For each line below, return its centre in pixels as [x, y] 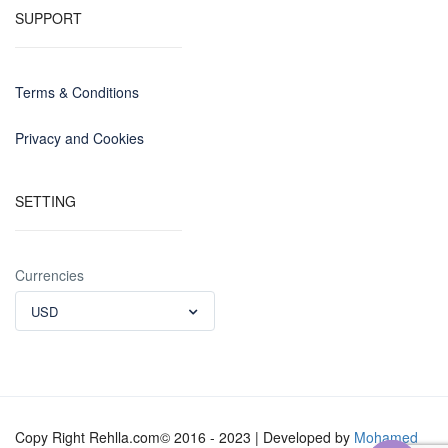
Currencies [49, 275]
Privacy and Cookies [79, 138]
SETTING [45, 201]
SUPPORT [48, 18]
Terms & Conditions [77, 92]
